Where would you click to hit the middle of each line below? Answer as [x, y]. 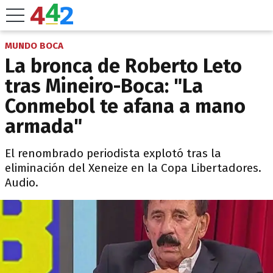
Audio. [22, 183]
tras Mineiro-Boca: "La [104, 86]
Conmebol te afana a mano [125, 106]
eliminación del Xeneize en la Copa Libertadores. [133, 168]
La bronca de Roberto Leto [123, 66]
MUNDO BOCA [34, 46]
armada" [44, 126]
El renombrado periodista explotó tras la [113, 153]
